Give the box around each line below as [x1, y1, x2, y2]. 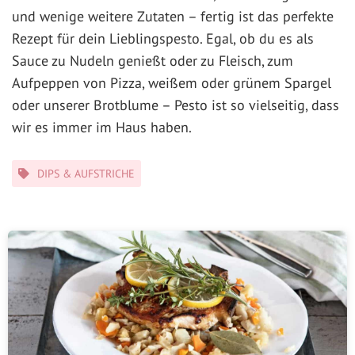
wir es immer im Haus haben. [12, 118, 192, 137]
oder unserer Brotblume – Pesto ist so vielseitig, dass [12, 96, 339, 115]
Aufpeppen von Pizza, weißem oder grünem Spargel [12, 74, 331, 93]
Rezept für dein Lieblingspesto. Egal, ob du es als [12, 29, 314, 48]
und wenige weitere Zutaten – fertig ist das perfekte [12, 7, 334, 26]
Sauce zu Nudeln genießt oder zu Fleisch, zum [12, 52, 293, 71]
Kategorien [11, 160, 65, 175]
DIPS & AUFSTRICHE [37, 166, 135, 181]
